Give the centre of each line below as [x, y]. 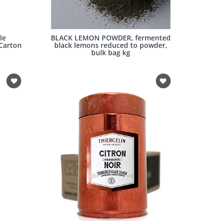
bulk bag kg [111, 53]
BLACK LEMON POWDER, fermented [111, 38]
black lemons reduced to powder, [111, 45]
